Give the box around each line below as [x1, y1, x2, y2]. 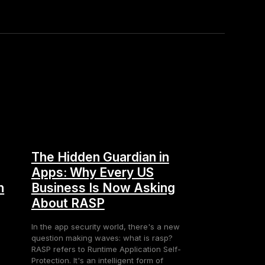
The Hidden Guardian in [31, 149, 169, 164]
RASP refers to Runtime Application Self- [31, 244, 181, 254]
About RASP [31, 195, 105, 211]
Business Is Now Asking [31, 180, 175, 195]
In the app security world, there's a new [31, 221, 180, 231]
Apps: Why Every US [31, 164, 154, 180]
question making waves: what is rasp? [31, 232, 173, 243]
